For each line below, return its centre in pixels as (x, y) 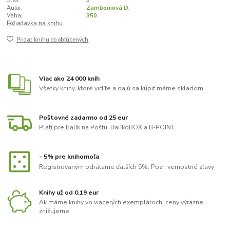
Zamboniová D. (108, 8)
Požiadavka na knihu (35, 23)
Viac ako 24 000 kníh (70, 78)
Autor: (15, 8)
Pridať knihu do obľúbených (53, 40)
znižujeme (54, 211)
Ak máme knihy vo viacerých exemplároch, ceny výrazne (121, 203)
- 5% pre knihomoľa (69, 157)
